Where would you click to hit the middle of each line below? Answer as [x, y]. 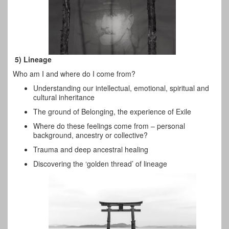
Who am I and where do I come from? [74, 74]
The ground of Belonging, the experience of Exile [112, 112]
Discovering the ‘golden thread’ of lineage [100, 164]
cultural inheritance [64, 97]
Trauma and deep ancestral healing [91, 150]
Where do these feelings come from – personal [109, 126]
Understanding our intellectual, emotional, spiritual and [121, 88]
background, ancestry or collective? [90, 135]
